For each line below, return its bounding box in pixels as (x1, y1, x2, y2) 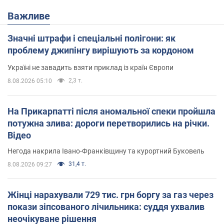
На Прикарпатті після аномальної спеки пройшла (7, 106, 215, 117)
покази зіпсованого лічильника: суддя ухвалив (7, 201, 204, 212)
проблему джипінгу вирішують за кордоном (7, 45, 194, 56)
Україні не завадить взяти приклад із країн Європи (7, 63, 173, 72)
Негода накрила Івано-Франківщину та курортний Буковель (7, 147, 204, 155)
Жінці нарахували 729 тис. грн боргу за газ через (7, 189, 213, 200)
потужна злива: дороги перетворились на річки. (7, 118, 209, 129)
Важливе (14, 10, 50, 22)
